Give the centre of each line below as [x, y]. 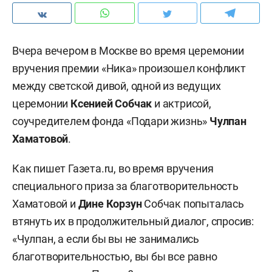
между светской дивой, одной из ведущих [117, 86]
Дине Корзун [110, 204]
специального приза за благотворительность [127, 186]
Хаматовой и [45, 204]
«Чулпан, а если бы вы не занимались [106, 239]
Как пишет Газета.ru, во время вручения [113, 168]
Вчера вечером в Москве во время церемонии [128, 51]
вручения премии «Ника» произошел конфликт [129, 68]
